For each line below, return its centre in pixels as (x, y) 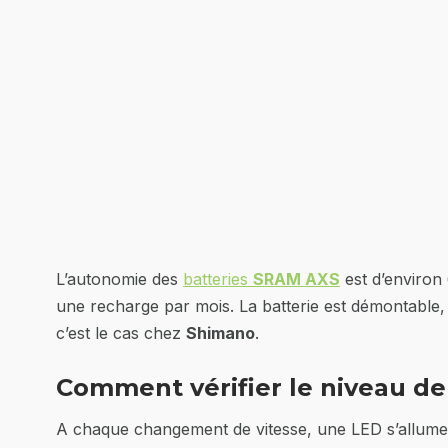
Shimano (220, 333)
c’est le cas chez (121, 333)
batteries (218, 279)
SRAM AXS (296, 279)
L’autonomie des (119, 279)
